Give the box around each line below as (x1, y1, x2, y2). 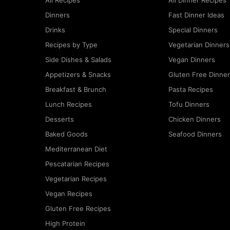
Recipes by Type (45, 41, 98, 49)
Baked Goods (45, 130, 88, 139)
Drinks (45, 26, 65, 34)
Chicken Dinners (168, 115, 221, 124)
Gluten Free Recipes (45, 204, 111, 213)
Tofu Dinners (168, 100, 209, 109)
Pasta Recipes (168, 85, 213, 94)
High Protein (45, 219, 85, 228)
